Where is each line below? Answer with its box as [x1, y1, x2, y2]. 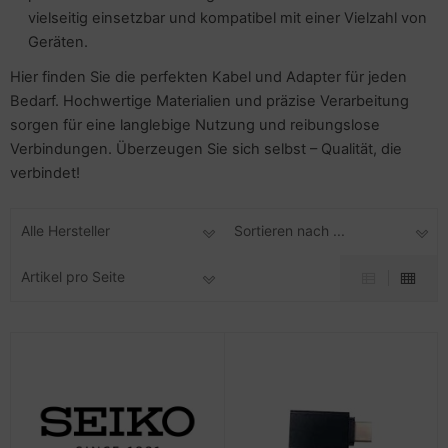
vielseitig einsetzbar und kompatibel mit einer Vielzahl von [28, 9, 427, 27]
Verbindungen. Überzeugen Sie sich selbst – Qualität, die [10, 140, 402, 158]
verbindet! [10, 164, 80, 182]
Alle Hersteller [21, 222, 110, 239]
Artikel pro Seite [21, 268, 125, 285]
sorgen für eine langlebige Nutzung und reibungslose [10, 116, 380, 134]
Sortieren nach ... [234, 222, 345, 239]
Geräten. [28, 33, 88, 51]
